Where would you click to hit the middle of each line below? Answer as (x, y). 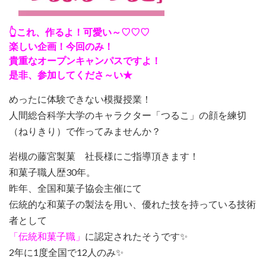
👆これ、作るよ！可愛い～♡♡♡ (79, 31)
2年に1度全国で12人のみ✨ (66, 252)
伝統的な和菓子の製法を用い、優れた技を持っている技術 (132, 204)
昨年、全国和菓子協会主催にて (75, 188)
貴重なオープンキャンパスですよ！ (85, 60)
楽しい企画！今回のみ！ (61, 46)
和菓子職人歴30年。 (52, 172)
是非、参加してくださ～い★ (71, 74)
